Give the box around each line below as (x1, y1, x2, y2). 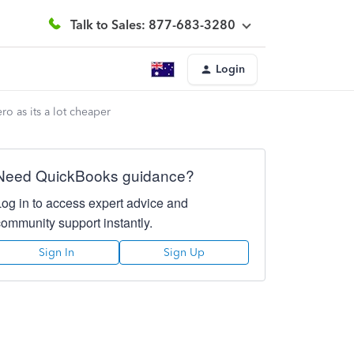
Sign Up (163, 246, 205, 259)
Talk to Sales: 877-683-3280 (70, 17, 235, 32)
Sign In (39, 246, 75, 259)
